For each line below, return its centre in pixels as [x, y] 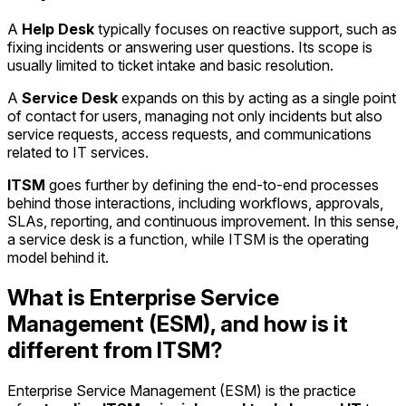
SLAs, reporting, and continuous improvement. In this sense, [203, 222]
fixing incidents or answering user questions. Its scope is [190, 48]
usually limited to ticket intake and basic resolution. [170, 66]
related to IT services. [78, 153]
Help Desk [58, 29]
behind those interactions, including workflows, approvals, [195, 203]
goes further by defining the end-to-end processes [212, 185]
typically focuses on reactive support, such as [246, 29]
